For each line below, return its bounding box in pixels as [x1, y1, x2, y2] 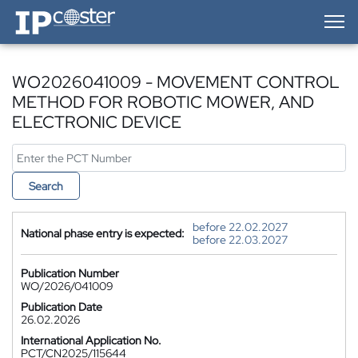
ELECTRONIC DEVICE [12, 111, 181, 133]
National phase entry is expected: [21, 226, 185, 241]
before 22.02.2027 [193, 220, 288, 234]
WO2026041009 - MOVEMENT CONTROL [12, 71, 340, 93]
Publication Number [21, 266, 119, 280]
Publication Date [21, 300, 102, 314]
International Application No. [21, 333, 161, 348]
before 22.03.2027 [193, 233, 288, 247]
